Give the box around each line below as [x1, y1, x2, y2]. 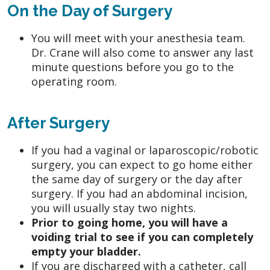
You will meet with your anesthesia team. [31, 30, 245, 45]
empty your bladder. [31, 243, 141, 259]
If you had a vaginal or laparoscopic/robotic [31, 142, 259, 157]
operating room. [31, 74, 117, 89]
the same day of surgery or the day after [31, 171, 242, 186]
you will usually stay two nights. [31, 200, 196, 215]
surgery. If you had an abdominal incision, [31, 186, 248, 201]
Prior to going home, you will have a [31, 215, 228, 230]
